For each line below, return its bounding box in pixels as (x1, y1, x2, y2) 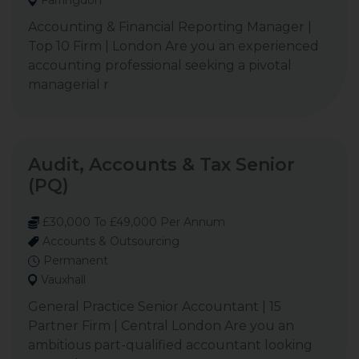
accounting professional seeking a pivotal (28, 58, 292, 73)
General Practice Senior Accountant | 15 (28, 299, 281, 314)
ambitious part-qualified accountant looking (28, 337, 313, 353)
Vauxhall (38, 272, 86, 287)
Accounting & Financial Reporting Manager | (28, 19, 312, 34)
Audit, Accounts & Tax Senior (28, 154, 295, 175)
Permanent (40, 253, 108, 268)
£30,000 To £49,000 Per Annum (39, 215, 225, 229)
